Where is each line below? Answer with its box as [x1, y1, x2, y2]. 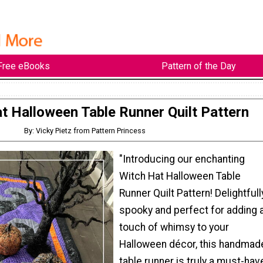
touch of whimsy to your [119, 221, 229, 233]
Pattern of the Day [161, 60, 236, 72]
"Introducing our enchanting [119, 153, 245, 165]
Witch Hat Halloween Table [119, 170, 241, 182]
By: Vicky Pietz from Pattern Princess [24, 126, 146, 136]
